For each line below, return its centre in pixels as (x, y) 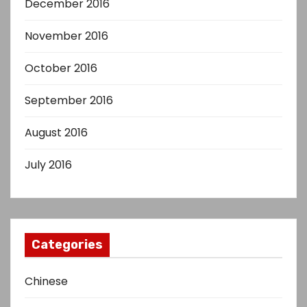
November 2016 (66, 36)
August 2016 (56, 132)
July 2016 (48, 164)
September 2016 (69, 100)
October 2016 (61, 68)
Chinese (46, 281)
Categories (67, 244)
